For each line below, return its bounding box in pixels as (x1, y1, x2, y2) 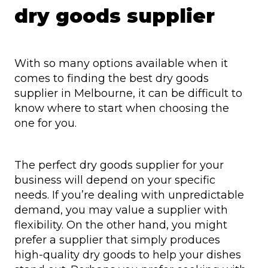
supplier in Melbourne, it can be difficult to (14, 86, 242, 100)
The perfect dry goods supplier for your (14, 158, 224, 172)
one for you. (14, 116, 80, 130)
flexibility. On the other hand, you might (14, 218, 227, 232)
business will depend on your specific (14, 173, 215, 187)
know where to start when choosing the (14, 101, 229, 115)
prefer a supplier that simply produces (14, 233, 220, 246)
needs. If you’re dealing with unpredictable (14, 188, 244, 202)
